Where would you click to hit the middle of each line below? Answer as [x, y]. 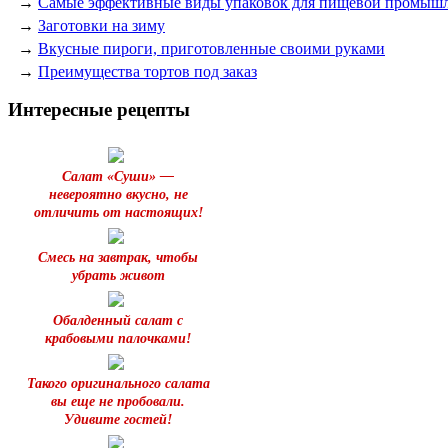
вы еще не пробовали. [118, 401]
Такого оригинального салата [118, 383]
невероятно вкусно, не [118, 194]
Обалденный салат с [118, 320]
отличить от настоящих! [118, 212]
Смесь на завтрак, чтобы [118, 257]
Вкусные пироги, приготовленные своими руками [211, 48]
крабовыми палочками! [118, 338]
